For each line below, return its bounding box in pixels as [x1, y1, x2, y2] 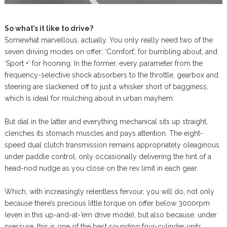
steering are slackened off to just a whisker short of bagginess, [4, 82, 208, 91]
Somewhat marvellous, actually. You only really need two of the [4, 35, 213, 44]
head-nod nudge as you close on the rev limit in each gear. [4, 164, 198, 172]
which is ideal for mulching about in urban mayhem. [4, 94, 174, 102]
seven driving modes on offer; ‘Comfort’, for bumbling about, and [4, 47, 217, 56]
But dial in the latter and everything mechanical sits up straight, [4, 117, 208, 126]
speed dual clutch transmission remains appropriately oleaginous [4, 140, 219, 149]
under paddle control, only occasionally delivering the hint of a [4, 152, 211, 161]
